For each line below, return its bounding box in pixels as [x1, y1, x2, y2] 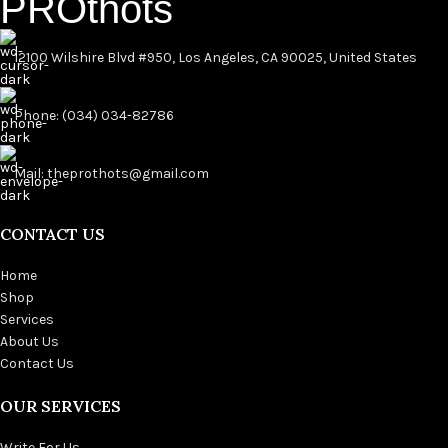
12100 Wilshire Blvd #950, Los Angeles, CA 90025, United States [14, 49, 417, 67]
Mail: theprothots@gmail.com [14, 165, 209, 183]
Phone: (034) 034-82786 [14, 107, 174, 125]
